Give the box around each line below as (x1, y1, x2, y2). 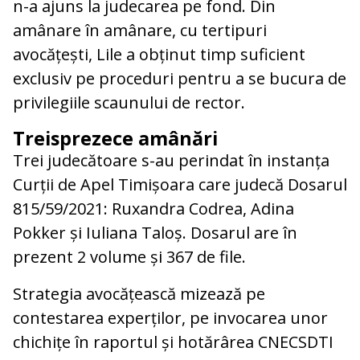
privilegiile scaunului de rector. (13, 91, 245, 113)
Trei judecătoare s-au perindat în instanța (13, 149, 329, 171)
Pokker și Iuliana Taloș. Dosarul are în (13, 221, 297, 243)
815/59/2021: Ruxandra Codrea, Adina (13, 197, 294, 219)
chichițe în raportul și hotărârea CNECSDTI (13, 330, 333, 353)
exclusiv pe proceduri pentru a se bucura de (13, 67, 346, 89)
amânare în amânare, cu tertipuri (13, 18, 267, 41)
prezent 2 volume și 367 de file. (13, 245, 246, 268)
